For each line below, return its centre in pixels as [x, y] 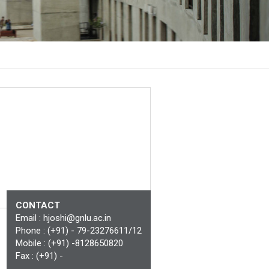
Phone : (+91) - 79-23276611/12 [79, 231]
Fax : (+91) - [41, 256]
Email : [29, 218]
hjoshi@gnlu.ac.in [77, 218]
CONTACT [38, 206]
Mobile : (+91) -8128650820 [69, 243]
